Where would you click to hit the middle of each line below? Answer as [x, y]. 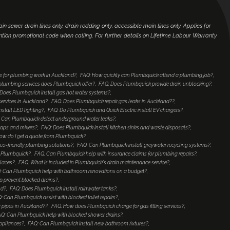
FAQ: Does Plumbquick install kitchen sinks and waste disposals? [116, 128]
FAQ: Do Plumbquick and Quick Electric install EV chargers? [115, 110]
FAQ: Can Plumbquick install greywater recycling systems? [144, 145]
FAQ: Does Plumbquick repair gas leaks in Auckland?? [113, 101]
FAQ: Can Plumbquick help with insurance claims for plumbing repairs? [116, 154]
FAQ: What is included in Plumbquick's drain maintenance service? [94, 162]
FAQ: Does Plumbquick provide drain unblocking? [155, 84]
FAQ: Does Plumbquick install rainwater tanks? [63, 189]
